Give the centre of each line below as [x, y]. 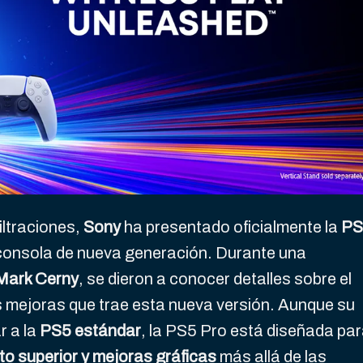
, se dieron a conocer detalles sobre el [215, 279]
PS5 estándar [90, 331]
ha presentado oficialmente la [231, 227]
